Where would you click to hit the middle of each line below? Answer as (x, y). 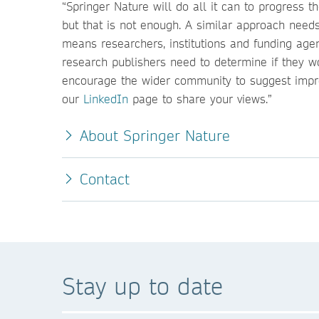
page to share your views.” (200, 99)
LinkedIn (106, 99)
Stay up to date (142, 286)
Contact (107, 179)
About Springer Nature (155, 136)
